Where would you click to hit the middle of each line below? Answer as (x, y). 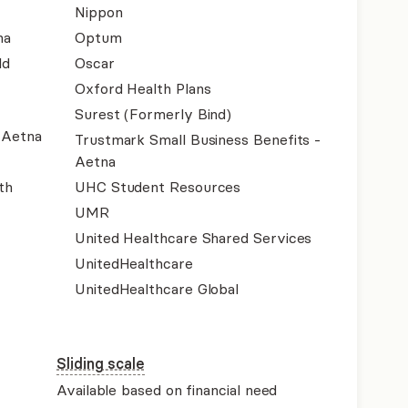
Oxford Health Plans (143, 88)
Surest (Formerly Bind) (153, 114)
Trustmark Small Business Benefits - (198, 139)
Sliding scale (101, 363)
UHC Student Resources (158, 187)
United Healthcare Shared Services (194, 238)
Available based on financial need (167, 390)
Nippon (99, 12)
